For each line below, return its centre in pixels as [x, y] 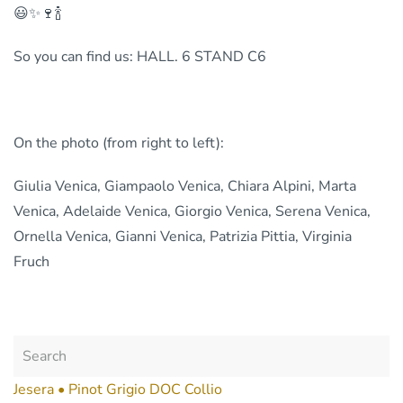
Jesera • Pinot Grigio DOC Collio [118, 389]
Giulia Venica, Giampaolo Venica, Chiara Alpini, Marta [185, 186]
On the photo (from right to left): [119, 143]
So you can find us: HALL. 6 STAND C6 [140, 56]
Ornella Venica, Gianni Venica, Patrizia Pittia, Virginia [183, 236]
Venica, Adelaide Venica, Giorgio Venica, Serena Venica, [192, 211]
